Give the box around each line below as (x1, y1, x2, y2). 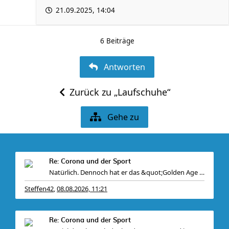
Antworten (103, 61, 145, 73)
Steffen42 (25, 184, 54, 194)
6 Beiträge (100, 36, 134, 46)
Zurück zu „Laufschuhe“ (69, 86, 170, 99)
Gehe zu (107, 111, 139, 123)
